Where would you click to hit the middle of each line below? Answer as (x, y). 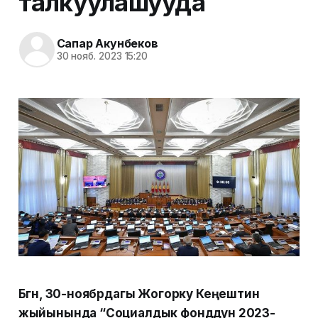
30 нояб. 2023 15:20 (102, 56)
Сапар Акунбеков (107, 44)
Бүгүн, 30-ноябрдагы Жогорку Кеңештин (139, 294)
